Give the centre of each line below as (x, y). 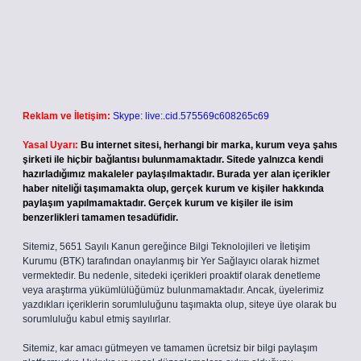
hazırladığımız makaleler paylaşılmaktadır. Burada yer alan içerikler (176, 174)
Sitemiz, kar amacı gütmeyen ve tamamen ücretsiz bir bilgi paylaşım (170, 348)
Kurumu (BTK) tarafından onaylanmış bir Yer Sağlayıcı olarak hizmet (171, 261)
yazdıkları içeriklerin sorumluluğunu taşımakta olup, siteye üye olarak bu (180, 305)
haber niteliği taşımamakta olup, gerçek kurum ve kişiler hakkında (173, 189)
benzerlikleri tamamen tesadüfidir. (100, 218)
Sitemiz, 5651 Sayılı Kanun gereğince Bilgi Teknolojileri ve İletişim (166, 247)
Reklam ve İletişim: (66, 116)
